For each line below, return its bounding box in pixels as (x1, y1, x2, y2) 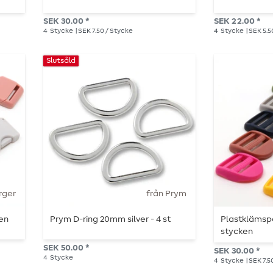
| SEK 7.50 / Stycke (74, 27, 133, 35)
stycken (221, 227, 253, 236)
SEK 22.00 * (214, 17, 260, 26)
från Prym (146, 190, 186, 199)
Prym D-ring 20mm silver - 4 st (50, 215, 171, 224)
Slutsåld (46, 57, 76, 65)
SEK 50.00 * (43, 244, 89, 253)
